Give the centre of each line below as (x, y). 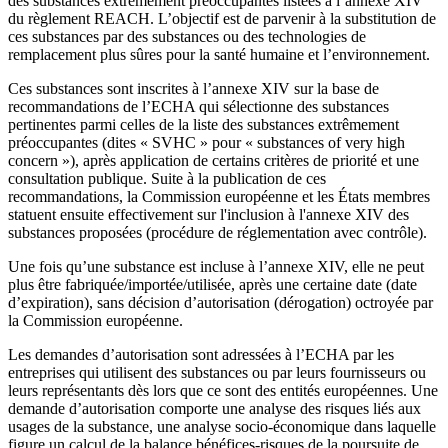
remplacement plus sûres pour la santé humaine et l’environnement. (219, 55)
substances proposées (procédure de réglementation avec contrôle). (217, 233)
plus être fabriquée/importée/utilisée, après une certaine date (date (212, 285)
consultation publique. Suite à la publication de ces (167, 179)
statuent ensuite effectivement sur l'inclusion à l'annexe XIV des (208, 215)
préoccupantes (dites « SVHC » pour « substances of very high (206, 143)
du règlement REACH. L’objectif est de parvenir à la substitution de (222, 19)
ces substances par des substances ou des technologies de (187, 37)
